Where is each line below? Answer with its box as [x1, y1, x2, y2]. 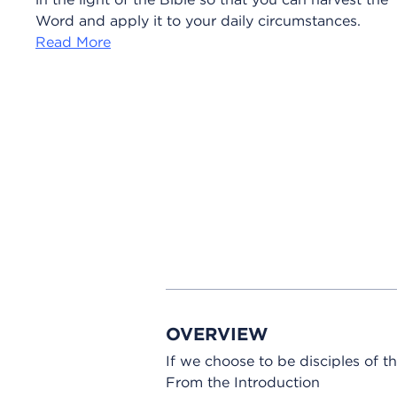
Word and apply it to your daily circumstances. [35, 11, 361, 29]
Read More [35, 32, 111, 51]
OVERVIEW [166, 323, 268, 346]
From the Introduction [166, 373, 320, 392]
